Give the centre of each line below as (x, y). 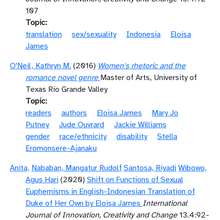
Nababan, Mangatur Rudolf (77, 168)
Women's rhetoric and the (142, 66)
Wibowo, (192, 168)
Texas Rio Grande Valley (67, 89)
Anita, (20, 168)
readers (39, 113)
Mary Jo (165, 113)
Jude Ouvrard (82, 125)
